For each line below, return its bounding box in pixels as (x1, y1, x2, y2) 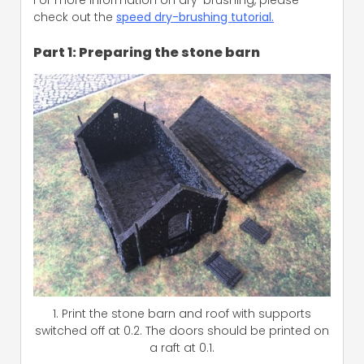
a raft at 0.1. (149, 340, 214, 357)
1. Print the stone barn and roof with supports (53, 305, 311, 323)
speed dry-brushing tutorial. (116, 8, 274, 25)
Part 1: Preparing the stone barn (33, 42, 260, 62)
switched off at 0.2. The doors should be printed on (35, 323, 329, 340)
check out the (33, 8, 116, 25)
